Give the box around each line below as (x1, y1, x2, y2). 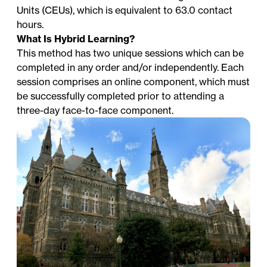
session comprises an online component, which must (17, 75, 250, 88)
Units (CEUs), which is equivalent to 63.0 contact (17, 4, 233, 16)
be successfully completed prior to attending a (17, 89, 225, 102)
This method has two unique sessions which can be (17, 46, 244, 59)
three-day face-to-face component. (17, 104, 174, 116)
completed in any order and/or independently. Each (17, 61, 244, 73)
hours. (17, 18, 44, 30)
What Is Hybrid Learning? (17, 32, 135, 45)
